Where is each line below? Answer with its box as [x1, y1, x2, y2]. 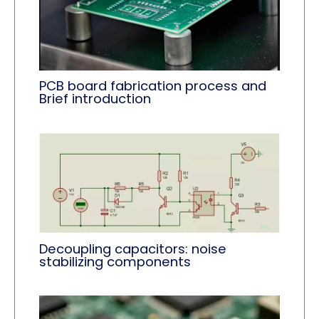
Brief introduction [39, 90, 152, 108]
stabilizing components [39, 252, 192, 271]
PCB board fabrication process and [39, 77, 267, 95]
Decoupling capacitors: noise [39, 239, 227, 258]
